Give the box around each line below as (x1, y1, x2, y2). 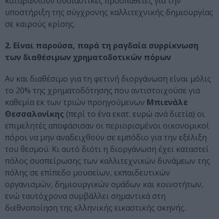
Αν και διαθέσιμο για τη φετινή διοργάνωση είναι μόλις (5, 73, 211, 85)
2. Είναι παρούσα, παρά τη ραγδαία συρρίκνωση (5, 40, 198, 51)
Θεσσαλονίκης (5, 109, 64, 120)
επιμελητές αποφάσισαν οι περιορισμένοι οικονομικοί (5, 120, 209, 131)
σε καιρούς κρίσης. (5, 19, 75, 30)
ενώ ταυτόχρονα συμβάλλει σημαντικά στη (5, 191, 166, 202)
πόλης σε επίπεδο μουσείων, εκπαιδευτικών (5, 167, 170, 178)
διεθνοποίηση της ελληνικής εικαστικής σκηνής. (5, 202, 186, 214)
